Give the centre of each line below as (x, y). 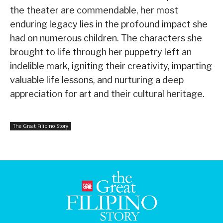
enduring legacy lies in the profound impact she (109, 24)
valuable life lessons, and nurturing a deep (97, 80)
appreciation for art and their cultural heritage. (107, 94)
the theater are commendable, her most (94, 10)
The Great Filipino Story (41, 126)
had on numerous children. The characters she (106, 38)
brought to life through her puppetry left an (101, 52)
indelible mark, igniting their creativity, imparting (111, 66)
